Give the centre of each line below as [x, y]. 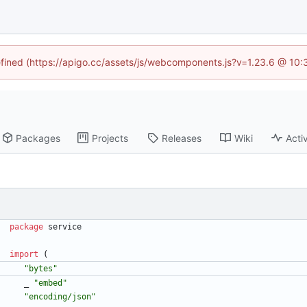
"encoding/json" [60, 297]
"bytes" [41, 269]
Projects [110, 138]
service [65, 227]
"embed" [50, 283]
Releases [182, 138]
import [24, 255]
